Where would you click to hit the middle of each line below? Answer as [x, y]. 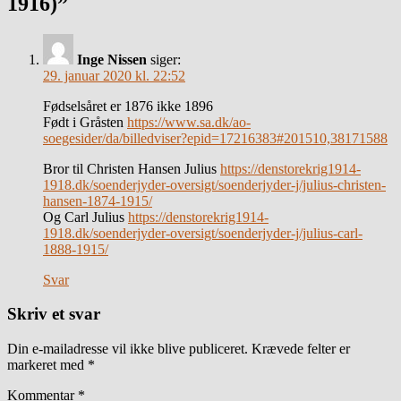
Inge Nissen [112, 59]
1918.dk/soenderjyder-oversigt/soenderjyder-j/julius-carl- [203, 233]
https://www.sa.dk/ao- [189, 122]
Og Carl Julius [85, 217]
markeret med [47, 364]
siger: [166, 59]
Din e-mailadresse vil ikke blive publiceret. [128, 348]
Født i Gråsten [85, 122]
